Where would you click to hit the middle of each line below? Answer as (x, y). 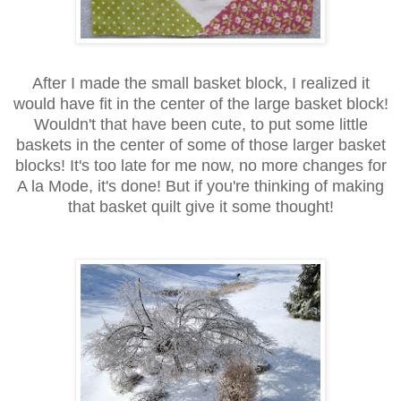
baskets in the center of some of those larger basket (200, 145)
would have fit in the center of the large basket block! (200, 104)
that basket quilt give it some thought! (200, 207)
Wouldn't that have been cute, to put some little (200, 125)
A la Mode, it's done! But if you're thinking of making (200, 187)
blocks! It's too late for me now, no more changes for (200, 166)
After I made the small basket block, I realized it (200, 84)
